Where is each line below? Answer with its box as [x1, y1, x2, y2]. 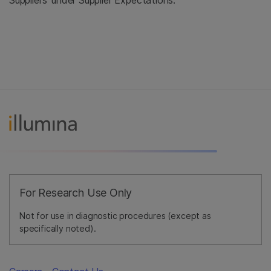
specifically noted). [19, 223, 96, 233]
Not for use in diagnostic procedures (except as [19, 210, 211, 221]
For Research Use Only [19, 186, 132, 199]
